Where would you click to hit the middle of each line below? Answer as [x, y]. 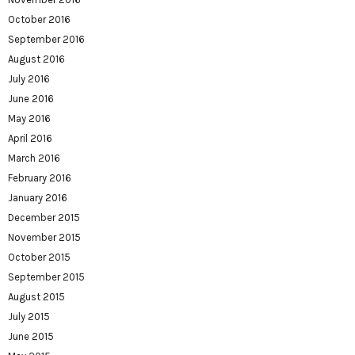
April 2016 [30, 138]
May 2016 [29, 118]
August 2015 [36, 296]
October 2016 [39, 19]
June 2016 [31, 98]
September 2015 [46, 277]
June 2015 [31, 336]
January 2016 [38, 197]
